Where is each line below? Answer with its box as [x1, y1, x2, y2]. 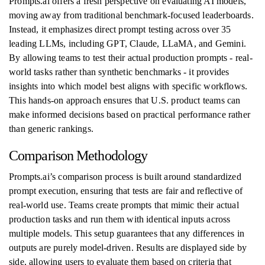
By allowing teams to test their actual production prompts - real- [9, 53, 253, 63]
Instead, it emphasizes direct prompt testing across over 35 [9, 24, 231, 34]
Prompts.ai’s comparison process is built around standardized [9, 172, 241, 182]
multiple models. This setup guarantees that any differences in [9, 228, 245, 238]
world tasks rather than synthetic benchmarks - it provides [9, 67, 230, 77]
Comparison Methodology [9, 148, 148, 163]
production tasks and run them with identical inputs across [9, 214, 231, 224]
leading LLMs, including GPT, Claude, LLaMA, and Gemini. [9, 38, 246, 49]
